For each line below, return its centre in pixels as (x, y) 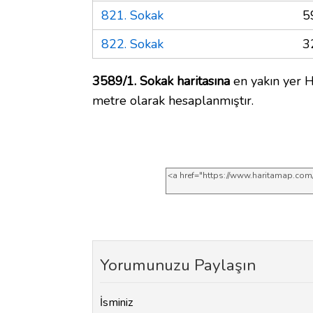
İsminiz (117, 303)
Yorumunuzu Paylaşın (178, 265)
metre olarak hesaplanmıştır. (173, 100)
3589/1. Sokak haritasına (161, 81)
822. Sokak (132, 44)
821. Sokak (132, 15)
